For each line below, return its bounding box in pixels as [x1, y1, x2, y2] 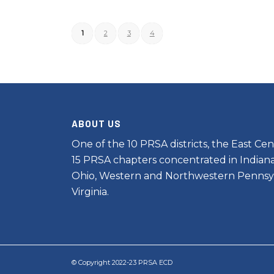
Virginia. [72, 186, 109, 198]
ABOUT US [72, 117, 122, 129]
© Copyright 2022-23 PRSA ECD [72, 257, 173, 267]
